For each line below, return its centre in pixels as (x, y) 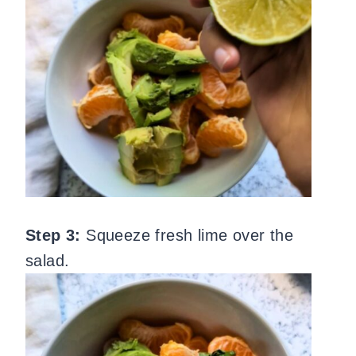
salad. (48, 261)
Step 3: (56, 235)
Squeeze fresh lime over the (190, 235)
